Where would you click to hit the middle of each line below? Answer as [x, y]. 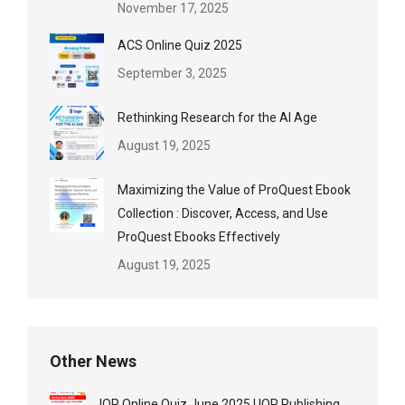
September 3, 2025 [172, 73]
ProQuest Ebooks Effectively [199, 237]
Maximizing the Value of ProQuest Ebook [234, 190]
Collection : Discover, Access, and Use [223, 213]
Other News [93, 361]
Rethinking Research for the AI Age [217, 118]
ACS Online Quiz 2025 [180, 45]
